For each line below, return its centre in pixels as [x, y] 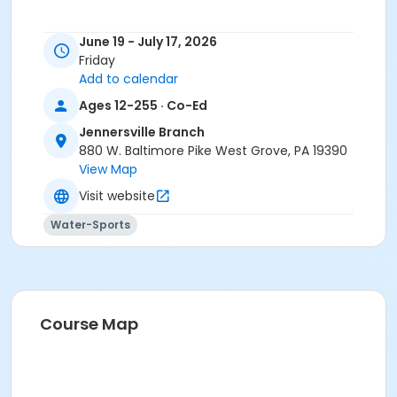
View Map [108, 170]
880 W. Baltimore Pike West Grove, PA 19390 [213, 151]
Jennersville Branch [142, 132]
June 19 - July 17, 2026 [148, 42]
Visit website [117, 195]
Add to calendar [128, 79]
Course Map [89, 324]
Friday [97, 61]
